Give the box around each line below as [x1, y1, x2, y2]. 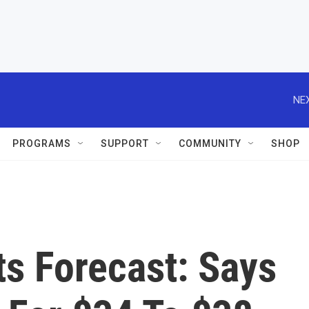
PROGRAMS [12, 138, 71, 149]
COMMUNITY [179, 138, 241, 149]
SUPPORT [101, 138, 149, 149]
